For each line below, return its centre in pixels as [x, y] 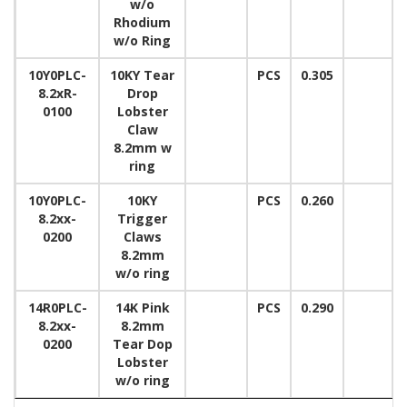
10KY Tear [142, 75]
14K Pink [142, 308]
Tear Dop [142, 344]
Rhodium [142, 22]
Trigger [142, 218]
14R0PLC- [57, 308]
